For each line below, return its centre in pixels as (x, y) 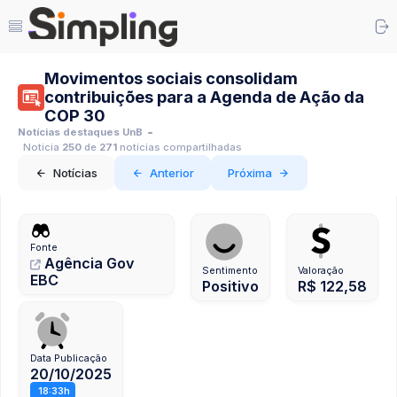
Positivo (230, 286)
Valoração (321, 271)
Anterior (172, 172)
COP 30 (75, 115)
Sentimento (230, 271)
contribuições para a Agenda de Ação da (204, 97)
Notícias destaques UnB (80, 132)
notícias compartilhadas (181, 147)
